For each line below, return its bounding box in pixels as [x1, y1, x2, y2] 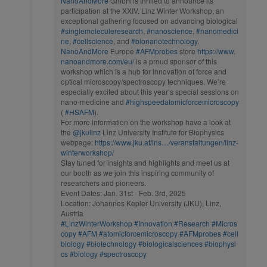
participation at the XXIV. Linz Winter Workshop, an [61, 5, 224, 15]
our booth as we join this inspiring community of [61, 167, 214, 178]
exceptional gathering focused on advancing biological [61, 15, 238, 26]
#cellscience [73, 35, 113, 46]
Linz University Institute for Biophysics [101, 126, 224, 137]
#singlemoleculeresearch [61, 25, 143, 36]
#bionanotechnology [131, 35, 197, 46]
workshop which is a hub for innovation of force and [61, 66, 226, 76]
